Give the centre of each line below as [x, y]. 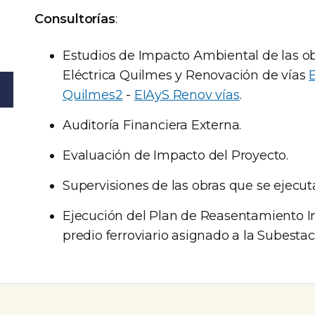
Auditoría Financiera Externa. [152, 125]
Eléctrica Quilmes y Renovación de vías [186, 75]
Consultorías [75, 19]
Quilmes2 [93, 95]
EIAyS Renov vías [187, 95]
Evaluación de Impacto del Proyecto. [175, 155]
